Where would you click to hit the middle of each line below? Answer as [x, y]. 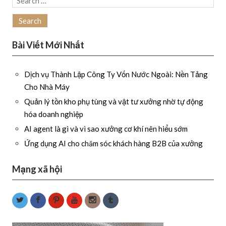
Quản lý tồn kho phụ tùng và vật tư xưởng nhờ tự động [114, 101]
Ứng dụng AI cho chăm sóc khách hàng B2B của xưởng [114, 143]
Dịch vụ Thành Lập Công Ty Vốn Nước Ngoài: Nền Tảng [116, 74]
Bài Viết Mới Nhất [48, 45]
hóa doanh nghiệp [54, 114]
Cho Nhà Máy [47, 87]
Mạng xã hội [37, 169]
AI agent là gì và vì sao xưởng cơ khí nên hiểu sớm [106, 129]
